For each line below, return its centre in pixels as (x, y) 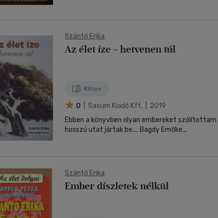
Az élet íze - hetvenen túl (120, 49)
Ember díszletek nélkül (117, 186)
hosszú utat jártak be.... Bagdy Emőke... (163, 130)
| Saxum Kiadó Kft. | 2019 (124, 106)
